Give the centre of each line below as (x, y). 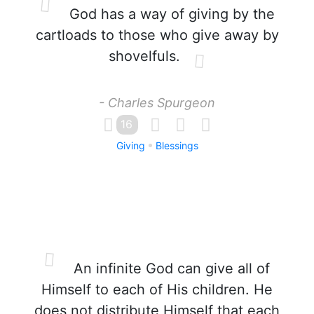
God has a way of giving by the (170, 14)
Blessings (177, 145)
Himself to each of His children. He (157, 289)
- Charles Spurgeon (157, 103)
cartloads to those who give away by (157, 35)
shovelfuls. (144, 56)
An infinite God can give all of (170, 268)
